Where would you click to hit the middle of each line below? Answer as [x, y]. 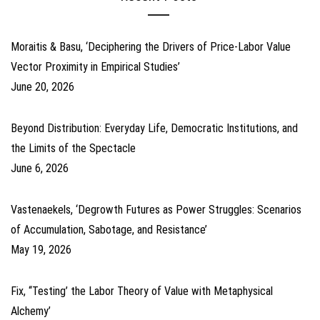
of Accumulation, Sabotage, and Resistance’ [109, 229]
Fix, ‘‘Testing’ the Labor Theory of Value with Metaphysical [142, 291]
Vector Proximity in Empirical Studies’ [95, 66]
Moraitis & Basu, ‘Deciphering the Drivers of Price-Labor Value [151, 46]
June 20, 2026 [42, 86]
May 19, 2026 [41, 249]
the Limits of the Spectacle [73, 148]
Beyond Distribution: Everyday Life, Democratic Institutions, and [154, 128]
